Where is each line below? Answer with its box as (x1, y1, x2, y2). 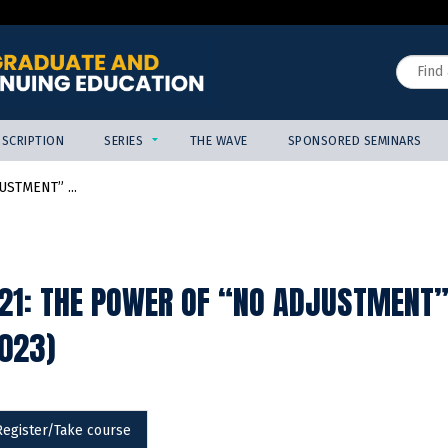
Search (396, 49, 440, 66)
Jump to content (172, 5, 276, 22)
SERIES (104, 133, 144, 149)
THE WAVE (189, 133, 248, 149)
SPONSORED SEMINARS (287, 133, 422, 149)
